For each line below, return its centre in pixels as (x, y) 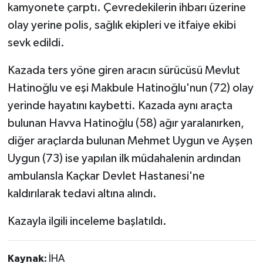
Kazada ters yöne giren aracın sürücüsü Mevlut (124, 70)
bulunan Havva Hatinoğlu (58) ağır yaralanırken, (126, 123)
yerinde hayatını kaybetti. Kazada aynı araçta (120, 105)
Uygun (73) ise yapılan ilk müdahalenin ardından (124, 158)
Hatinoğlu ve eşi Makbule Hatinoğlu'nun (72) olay (130, 88)
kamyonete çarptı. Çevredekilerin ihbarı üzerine (127, 7)
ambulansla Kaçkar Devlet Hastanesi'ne (106, 176)
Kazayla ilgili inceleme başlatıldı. (87, 221)
